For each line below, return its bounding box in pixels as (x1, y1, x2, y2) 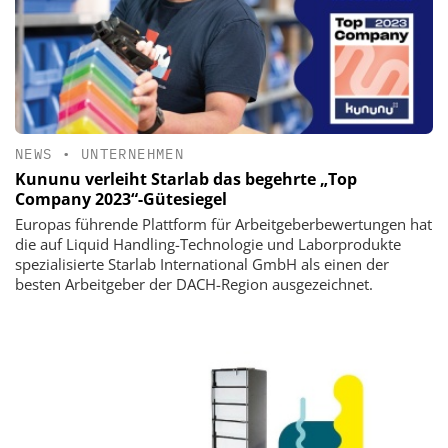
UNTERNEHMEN (80, 145, 185, 164)
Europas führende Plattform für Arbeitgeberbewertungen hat (15, 214, 432, 235)
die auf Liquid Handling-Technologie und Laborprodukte (15, 234, 401, 255)
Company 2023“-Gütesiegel (15, 188, 227, 211)
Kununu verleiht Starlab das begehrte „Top (15, 168, 357, 191)
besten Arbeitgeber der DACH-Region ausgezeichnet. (15, 274, 373, 295)
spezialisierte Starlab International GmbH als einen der (15, 254, 389, 275)
